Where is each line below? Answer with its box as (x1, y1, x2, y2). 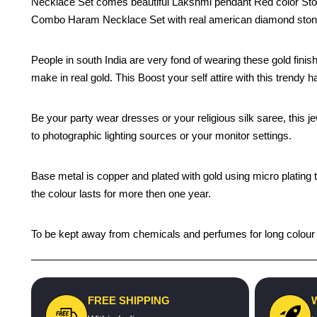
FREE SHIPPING (88, 294, 170, 306)
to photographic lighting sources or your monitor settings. (31, 129, 292, 142)
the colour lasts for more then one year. (31, 188, 211, 200)
